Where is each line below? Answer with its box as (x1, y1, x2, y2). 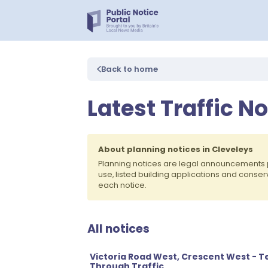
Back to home (101, 63, 158, 75)
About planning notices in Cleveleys (98, 144, 253, 155)
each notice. (98, 180, 147, 190)
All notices (87, 221, 150, 237)
